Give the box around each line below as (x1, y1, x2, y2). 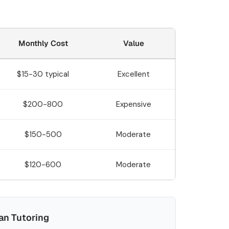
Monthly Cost (18, 38, 68, 48)
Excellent (117, 69, 150, 79)
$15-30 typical (17, 69, 69, 79)
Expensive (116, 99, 151, 109)
